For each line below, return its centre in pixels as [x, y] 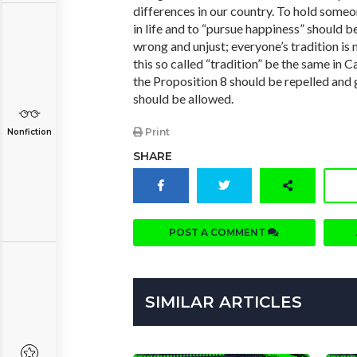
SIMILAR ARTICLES [224, 302]
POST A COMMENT [219, 233]
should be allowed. [183, 98]
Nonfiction [29, 132]
